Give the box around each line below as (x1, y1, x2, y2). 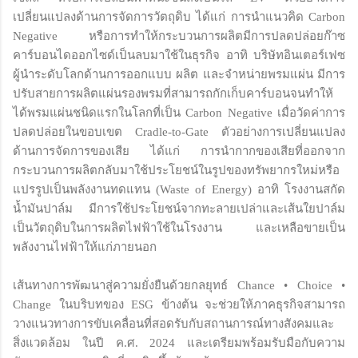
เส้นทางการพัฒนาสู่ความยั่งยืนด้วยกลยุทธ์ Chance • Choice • (13, 278, 345, 292)
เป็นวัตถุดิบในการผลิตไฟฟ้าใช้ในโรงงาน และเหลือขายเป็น (13, 221, 345, 234)
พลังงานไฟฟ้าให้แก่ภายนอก (13, 240, 157, 253)
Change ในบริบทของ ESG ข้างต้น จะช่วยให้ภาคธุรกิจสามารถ (13, 297, 345, 311)
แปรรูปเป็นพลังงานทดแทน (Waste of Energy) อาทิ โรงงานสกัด (13, 182, 345, 196)
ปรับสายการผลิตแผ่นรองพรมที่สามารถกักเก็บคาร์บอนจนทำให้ (13, 86, 333, 100)
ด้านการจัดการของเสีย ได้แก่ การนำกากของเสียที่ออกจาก (13, 144, 345, 157)
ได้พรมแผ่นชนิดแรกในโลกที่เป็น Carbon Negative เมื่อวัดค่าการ (13, 105, 345, 119)
